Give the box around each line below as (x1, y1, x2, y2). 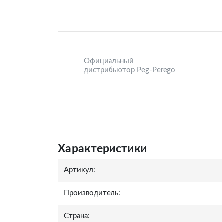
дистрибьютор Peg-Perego (84, 66, 175, 74)
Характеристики (58, 143, 147, 154)
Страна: (64, 212, 90, 220)
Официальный (84, 57, 134, 65)
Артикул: (64, 166, 95, 174)
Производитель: (64, 189, 120, 197)
